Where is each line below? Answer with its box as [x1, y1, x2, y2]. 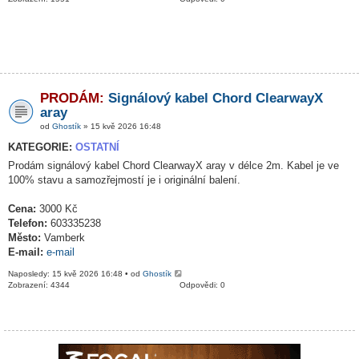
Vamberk [41, 232, 85, 244]
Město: [8, 232, 41, 244]
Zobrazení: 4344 [8, 280, 70, 289]
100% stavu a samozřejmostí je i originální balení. [8, 174, 240, 186]
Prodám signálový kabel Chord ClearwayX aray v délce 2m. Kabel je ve [8, 159, 339, 171]
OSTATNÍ [75, 141, 119, 153]
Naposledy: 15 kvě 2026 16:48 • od [8, 269, 143, 278]
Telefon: [8, 217, 47, 229]
